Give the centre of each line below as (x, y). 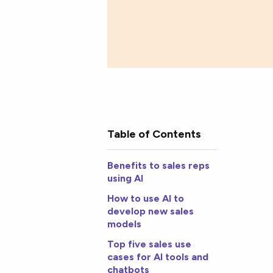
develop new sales (151, 211)
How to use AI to (146, 199)
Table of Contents (154, 134)
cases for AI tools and (158, 257)
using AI (126, 179)
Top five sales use (150, 244)
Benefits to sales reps (159, 166)
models (125, 224)
